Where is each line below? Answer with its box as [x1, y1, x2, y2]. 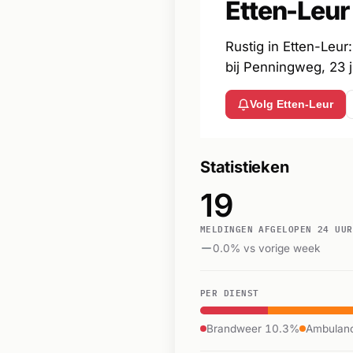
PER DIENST [200, 284, 259, 299]
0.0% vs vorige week [213, 241, 320, 255]
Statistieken [200, 158, 289, 177]
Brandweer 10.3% [206, 321, 299, 335]
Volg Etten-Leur [250, 98, 334, 111]
